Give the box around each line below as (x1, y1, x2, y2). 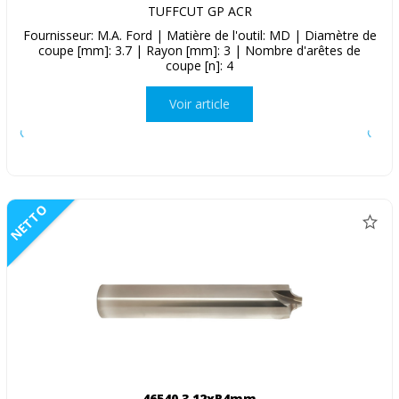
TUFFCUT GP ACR (147, 2, 252, 20)
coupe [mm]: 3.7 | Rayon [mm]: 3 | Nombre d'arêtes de (38, 41, 361, 59)
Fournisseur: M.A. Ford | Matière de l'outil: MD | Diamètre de (22, 26, 377, 44)
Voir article (169, 95, 230, 113)
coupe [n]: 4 (166, 56, 233, 74)
